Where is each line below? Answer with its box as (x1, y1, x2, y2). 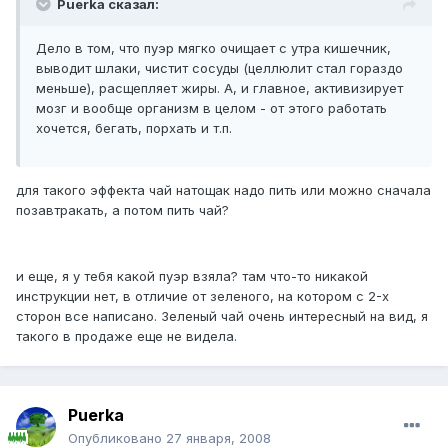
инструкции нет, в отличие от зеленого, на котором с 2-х (16, 288, 389, 305)
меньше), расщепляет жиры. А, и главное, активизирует (36, 80, 403, 97)
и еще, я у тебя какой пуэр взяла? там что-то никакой (16, 268, 368, 285)
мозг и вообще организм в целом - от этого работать (36, 100, 387, 117)
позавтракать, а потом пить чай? (16, 202, 229, 219)
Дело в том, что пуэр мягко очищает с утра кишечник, (36, 40, 391, 57)
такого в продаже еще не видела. (16, 328, 237, 345)
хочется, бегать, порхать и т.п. (36, 120, 232, 137)
